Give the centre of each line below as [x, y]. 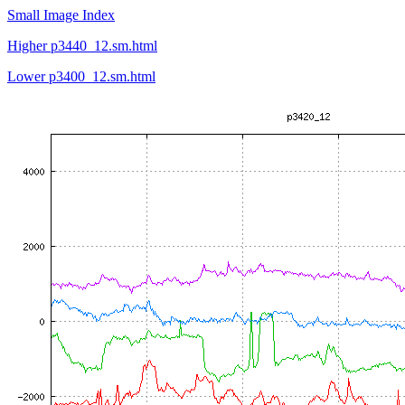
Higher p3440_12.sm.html [82, 46]
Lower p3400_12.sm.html [81, 76]
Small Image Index [61, 15]
